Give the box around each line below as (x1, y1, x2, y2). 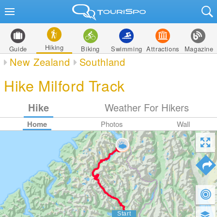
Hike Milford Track (4, 75, 125, 96)
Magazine (184, 44, 214, 53)
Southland (79, 55, 125, 69)
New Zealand (9, 55, 70, 69)
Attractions (146, 44, 179, 53)
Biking (81, 44, 100, 53)
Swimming (110, 44, 142, 53)
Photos (101, 119, 123, 129)
